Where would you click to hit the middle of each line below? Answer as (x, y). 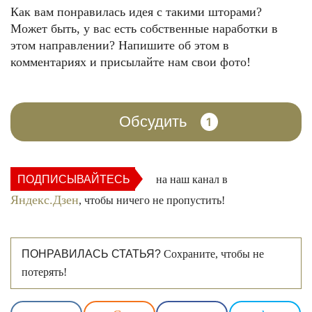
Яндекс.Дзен (45, 200)
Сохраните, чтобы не (212, 254)
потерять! (44, 272)
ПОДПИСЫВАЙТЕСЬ (74, 180)
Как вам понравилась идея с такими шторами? (136, 12)
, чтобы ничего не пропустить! (152, 201)
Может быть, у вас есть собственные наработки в (144, 29)
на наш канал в (189, 180)
